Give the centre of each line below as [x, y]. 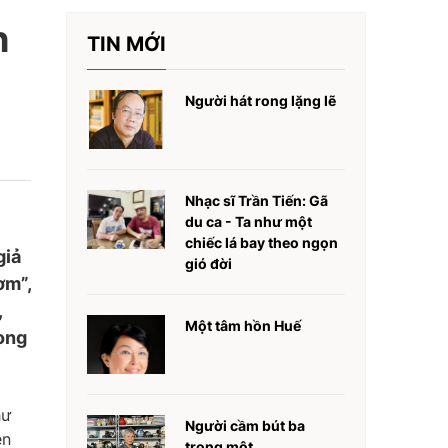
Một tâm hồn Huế [243, 325]
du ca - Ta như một [248, 221]
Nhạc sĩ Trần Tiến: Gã [256, 200]
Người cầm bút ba [245, 425]
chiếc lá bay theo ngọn [261, 242]
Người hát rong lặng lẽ [260, 100]
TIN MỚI [126, 44]
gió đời [208, 263]
